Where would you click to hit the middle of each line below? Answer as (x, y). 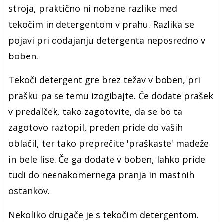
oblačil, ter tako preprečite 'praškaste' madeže (109, 143)
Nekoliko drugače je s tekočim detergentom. (104, 215)
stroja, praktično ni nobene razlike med (93, 9)
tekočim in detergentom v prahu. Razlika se (101, 25)
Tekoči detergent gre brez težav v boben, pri (104, 80)
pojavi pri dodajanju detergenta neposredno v (107, 40)
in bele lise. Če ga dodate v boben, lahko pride (107, 159)
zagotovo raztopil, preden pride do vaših (96, 128)
